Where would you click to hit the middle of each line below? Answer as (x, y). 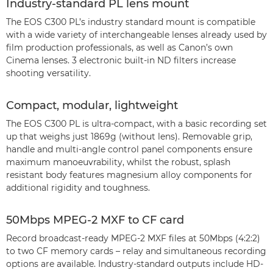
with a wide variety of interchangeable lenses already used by (136, 35)
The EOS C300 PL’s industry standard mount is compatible (131, 22)
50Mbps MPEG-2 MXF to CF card (95, 220)
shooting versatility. (48, 73)
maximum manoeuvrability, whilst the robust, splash (118, 162)
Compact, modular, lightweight (92, 105)
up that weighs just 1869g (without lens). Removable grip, (129, 136)
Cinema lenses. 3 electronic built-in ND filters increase (121, 60)
